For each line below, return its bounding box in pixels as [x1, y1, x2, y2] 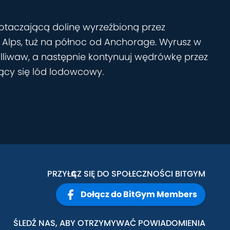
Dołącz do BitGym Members [81, 188, 197, 200]
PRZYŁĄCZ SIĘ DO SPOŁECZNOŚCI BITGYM [47, 168, 205, 180]
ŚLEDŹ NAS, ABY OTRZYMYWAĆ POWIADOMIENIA [13, 217, 205, 229]
